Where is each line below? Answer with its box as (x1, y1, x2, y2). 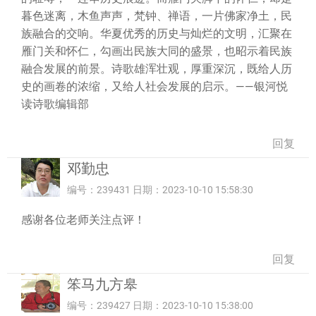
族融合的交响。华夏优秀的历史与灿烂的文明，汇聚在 (21, 27, 292, 40)
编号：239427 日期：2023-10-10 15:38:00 (67, 300, 253, 311)
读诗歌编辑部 (21, 97, 89, 111)
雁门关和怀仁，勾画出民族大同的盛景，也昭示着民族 (21, 44, 292, 58)
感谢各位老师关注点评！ (21, 213, 145, 226)
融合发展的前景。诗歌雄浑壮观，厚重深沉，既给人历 (21, 62, 292, 75)
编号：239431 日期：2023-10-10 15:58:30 (67, 184, 253, 195)
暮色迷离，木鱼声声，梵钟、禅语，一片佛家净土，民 (21, 9, 292, 23)
